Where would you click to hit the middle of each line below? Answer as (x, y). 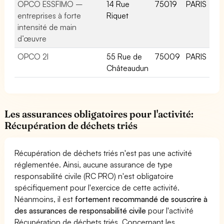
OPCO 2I (33, 56)
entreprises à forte (49, 15)
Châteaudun (127, 68)
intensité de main (47, 27)
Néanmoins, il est (45, 199)
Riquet (117, 15)
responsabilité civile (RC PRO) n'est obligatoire (94, 176)
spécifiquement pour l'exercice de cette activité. (97, 187)
